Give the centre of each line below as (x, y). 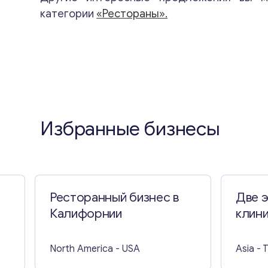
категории (68, 14)
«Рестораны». (132, 14)
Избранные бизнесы (130, 128)
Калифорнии (86, 213)
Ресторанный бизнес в (114, 197)
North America (81, 249)
